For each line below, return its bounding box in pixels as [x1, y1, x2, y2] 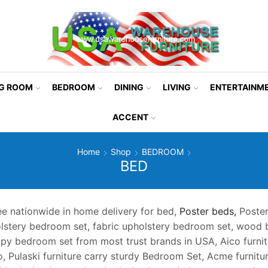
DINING [114, 81, 144, 92]
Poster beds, [179, 205, 237, 218]
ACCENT [112, 111, 148, 122]
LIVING [162, 81, 191, 92]
